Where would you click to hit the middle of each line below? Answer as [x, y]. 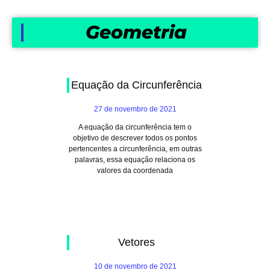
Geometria [136, 32]
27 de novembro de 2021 [135, 109]
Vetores [136, 242]
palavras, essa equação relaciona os [135, 160]
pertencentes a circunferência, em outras [135, 149]
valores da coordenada [135, 171]
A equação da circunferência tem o [135, 127]
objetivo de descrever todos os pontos [135, 138]
